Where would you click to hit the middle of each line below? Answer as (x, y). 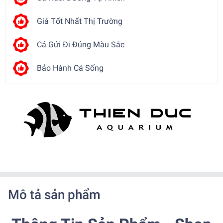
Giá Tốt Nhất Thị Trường (80, 21)
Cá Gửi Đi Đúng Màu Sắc (81, 45)
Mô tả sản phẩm (54, 195)
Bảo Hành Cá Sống (70, 68)
